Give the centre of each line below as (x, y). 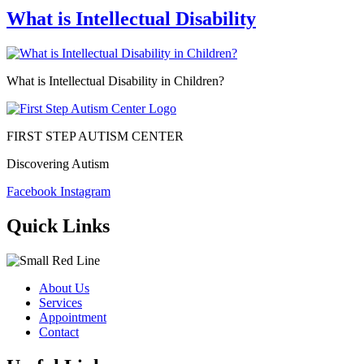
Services (61, 302)
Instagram (85, 191)
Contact (59, 331)
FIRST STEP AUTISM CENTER (95, 136)
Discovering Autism (58, 163)
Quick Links (58, 225)
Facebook (32, 191)
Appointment (73, 317)
